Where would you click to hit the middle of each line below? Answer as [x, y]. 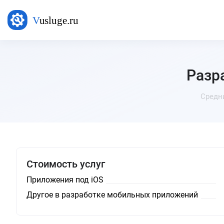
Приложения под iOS [65, 180]
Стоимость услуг [66, 164]
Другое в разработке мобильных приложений [112, 195]
